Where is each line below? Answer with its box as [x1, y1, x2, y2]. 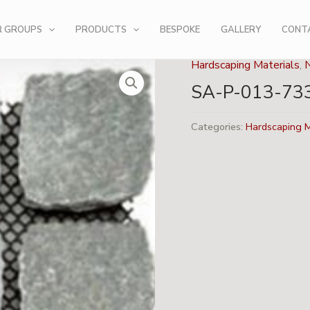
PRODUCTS [75, 23, 127, 36]
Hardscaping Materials [191, 57, 300, 73]
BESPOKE [159, 23, 200, 36]
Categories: [191, 120, 246, 134]
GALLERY [220, 23, 261, 36]
